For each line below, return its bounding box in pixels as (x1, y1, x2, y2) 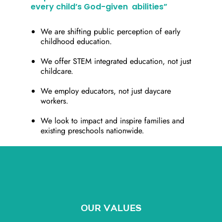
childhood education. (41, 36, 112, 48)
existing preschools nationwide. (41, 125, 145, 137)
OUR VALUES (80, 204, 142, 214)
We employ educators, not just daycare (41, 85, 171, 97)
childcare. (41, 65, 74, 77)
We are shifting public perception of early (41, 26, 181, 38)
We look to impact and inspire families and (41, 115, 185, 127)
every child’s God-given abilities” (31, 1, 168, 13)
